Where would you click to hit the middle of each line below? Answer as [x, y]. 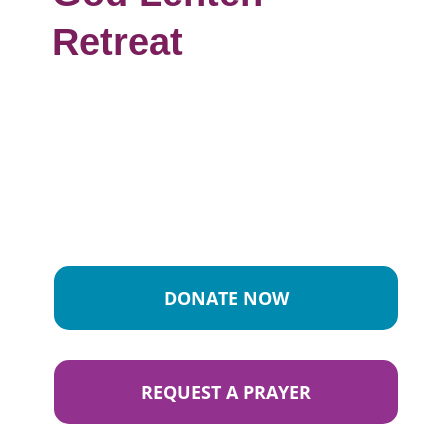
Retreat [118, 42]
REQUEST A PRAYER [226, 392]
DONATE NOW [226, 298]
